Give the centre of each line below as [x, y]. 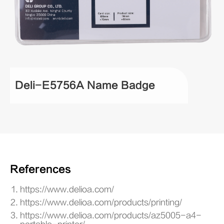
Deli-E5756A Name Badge [85, 85]
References [40, 169]
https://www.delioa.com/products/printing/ [101, 202]
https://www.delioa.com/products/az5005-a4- [111, 215]
